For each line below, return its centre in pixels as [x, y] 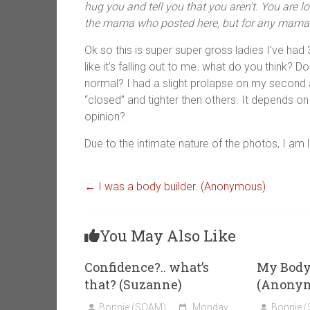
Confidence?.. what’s [147, 267]
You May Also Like [168, 236]
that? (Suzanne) [133, 285]
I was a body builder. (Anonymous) [181, 187]
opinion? [105, 117]
